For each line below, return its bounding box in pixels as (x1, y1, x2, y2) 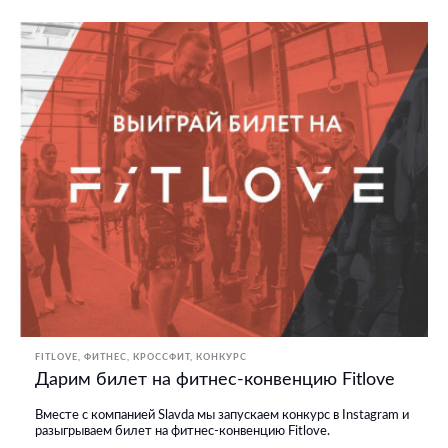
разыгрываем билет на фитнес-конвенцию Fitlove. (35, 425, 330, 439)
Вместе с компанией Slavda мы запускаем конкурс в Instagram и (35, 409, 409, 423)
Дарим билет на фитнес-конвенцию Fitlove (35, 371, 395, 390)
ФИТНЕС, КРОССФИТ (84, 353, 190, 363)
